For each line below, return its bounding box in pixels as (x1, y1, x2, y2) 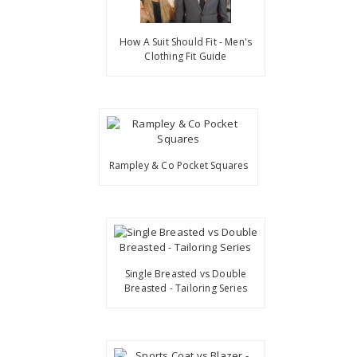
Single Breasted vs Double (124, 267, 247, 281)
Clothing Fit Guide (144, 49, 227, 64)
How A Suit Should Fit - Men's (119, 35, 253, 49)
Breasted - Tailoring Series (124, 281, 247, 296)
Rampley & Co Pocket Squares (108, 158, 249, 172)
